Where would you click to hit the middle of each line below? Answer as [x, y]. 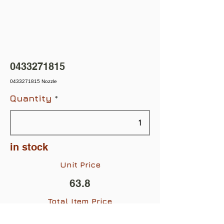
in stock [29, 147]
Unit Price [80, 164]
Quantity [31, 98]
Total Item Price [80, 201]
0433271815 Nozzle [33, 81]
